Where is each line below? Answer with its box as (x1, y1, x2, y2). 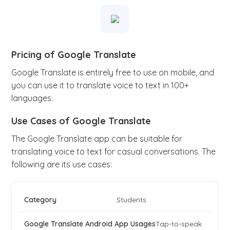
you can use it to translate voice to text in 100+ (11, 80, 189, 91)
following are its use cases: (11, 159, 114, 170)
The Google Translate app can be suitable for (11, 133, 183, 144)
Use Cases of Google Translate (11, 115, 151, 127)
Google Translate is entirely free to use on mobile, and (11, 67, 215, 78)
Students (117, 195, 147, 205)
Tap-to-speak (156, 219, 202, 229)
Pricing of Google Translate (11, 49, 137, 61)
